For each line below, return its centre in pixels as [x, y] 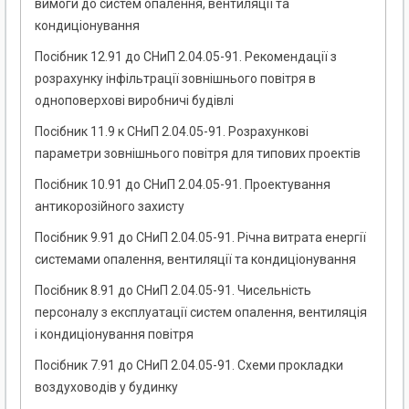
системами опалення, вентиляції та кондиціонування [195, 260]
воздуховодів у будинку [106, 388]
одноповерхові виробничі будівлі [134, 101]
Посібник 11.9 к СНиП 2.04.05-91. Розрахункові [172, 132]
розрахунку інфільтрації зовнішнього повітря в [175, 79]
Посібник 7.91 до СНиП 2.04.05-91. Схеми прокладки [189, 366]
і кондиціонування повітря [114, 335]
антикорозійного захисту [110, 207]
